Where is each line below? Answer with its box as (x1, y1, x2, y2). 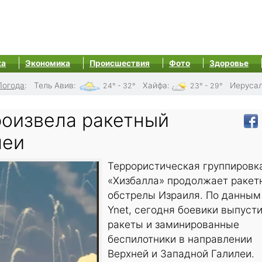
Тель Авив (34, 81, 74, 90)
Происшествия (89, 58, 150, 68)
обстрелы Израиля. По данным (108, 189, 261, 202)
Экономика (25, 58, 70, 68)
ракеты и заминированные (108, 218, 239, 231)
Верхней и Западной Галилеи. (108, 247, 254, 260)
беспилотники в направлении (108, 233, 252, 246)
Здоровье (209, 58, 249, 68)
